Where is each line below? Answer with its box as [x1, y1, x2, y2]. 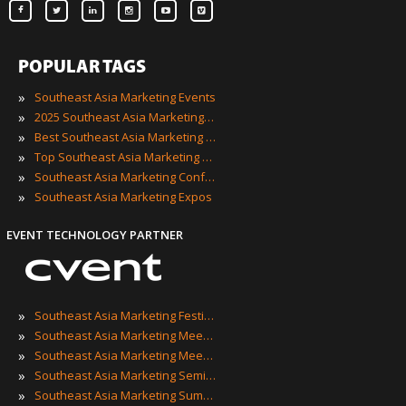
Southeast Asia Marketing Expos [34, 188, 212, 206]
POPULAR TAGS [18, 59, 146, 78]
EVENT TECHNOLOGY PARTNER [6, 227, 183, 244]
